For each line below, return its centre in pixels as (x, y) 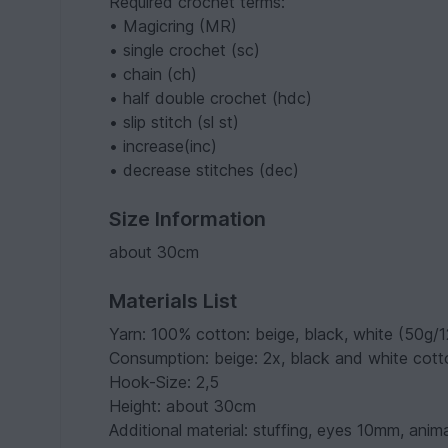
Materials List (173, 301)
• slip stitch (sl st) (174, 122)
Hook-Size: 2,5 (164, 382)
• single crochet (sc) (185, 50)
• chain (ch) (153, 74)
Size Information (188, 219)
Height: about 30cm (183, 406)
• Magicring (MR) (173, 26)
